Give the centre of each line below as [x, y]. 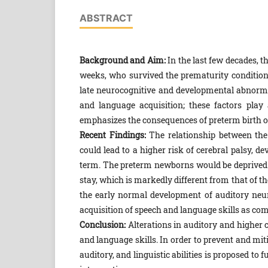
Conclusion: [102, 224]
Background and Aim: [122, 60]
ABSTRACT [106, 18]
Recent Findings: [112, 135]
